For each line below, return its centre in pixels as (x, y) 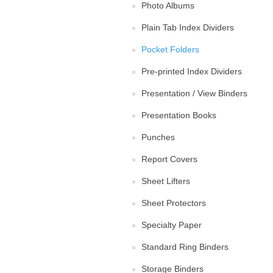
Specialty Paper (172, 225)
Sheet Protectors (174, 203)
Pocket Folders (170, 49)
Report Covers (169, 159)
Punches (158, 137)
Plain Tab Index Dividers (188, 27)
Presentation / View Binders (194, 93)
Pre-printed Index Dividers (192, 71)
